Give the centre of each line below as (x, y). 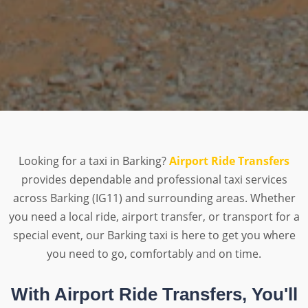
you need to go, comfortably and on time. (154, 253)
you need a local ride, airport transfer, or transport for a (154, 216)
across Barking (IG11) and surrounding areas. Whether (154, 198)
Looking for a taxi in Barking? (94, 161)
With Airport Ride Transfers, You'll (154, 294)
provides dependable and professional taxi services (154, 179)
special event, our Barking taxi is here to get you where (154, 235)
